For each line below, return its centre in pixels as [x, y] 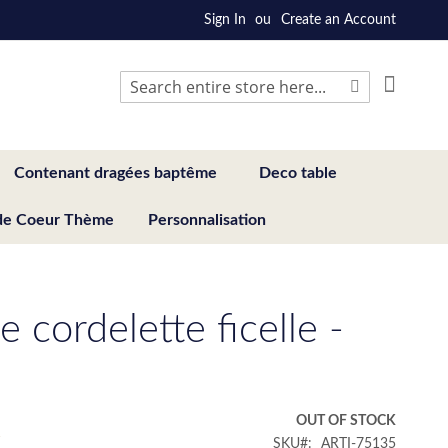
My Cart [420, 80]
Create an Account [338, 20]
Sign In [225, 20]
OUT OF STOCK [346, 420]
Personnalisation [207, 219]
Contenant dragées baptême [115, 172]
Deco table [298, 172]
